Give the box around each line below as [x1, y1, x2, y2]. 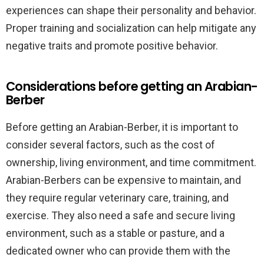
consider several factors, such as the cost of [6, 138, 215, 151]
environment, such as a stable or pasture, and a [6, 227, 225, 239]
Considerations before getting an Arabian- [6, 78, 258, 95]
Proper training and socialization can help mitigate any [6, 22, 256, 34]
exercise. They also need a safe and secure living [6, 209, 235, 222]
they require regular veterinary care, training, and [6, 192, 229, 204]
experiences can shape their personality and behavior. [6, 4, 256, 16]
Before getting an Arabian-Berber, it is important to [6, 121, 238, 133]
